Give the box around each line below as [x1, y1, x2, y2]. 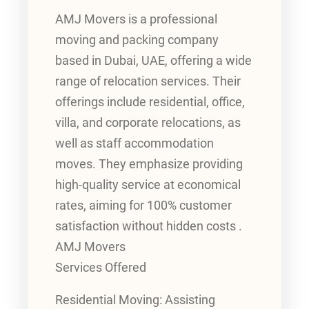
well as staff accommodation [55, 136, 214, 150]
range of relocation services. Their [55, 74, 241, 88]
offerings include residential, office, [55, 94, 245, 109]
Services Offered [55, 260, 146, 275]
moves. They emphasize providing [55, 157, 243, 171]
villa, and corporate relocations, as [55, 115, 241, 130]
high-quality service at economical [55, 177, 241, 192]
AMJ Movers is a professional [55, 12, 217, 26]
